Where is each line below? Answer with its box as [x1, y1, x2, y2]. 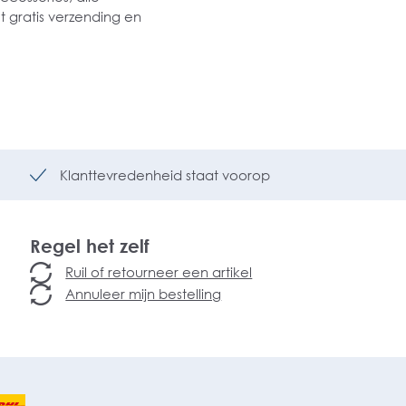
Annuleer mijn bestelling [65, 285, 222, 302]
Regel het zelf [30, 235, 150, 256]
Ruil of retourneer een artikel [65, 264, 253, 280]
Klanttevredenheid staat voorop [60, 167, 271, 183]
